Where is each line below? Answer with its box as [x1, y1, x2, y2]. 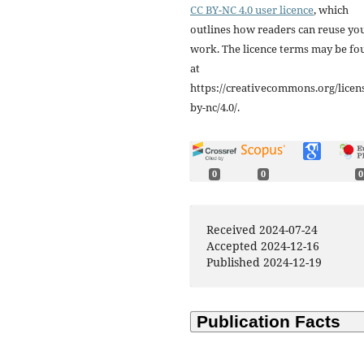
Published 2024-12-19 [206, 254, 323, 271]
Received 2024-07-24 [206, 222, 318, 238]
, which [314, 2, 349, 18]
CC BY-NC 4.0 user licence [190, 2, 314, 18]
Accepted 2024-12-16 [206, 238, 320, 254]
